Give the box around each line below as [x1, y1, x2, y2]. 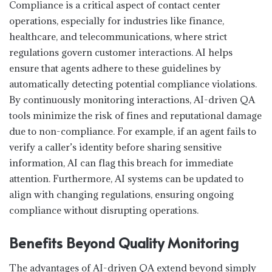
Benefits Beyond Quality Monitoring [9, 233, 239, 253]
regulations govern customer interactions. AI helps [9, 46, 233, 59]
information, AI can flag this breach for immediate [9, 157, 233, 169]
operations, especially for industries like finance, [9, 15, 224, 27]
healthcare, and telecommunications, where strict [9, 30, 227, 43]
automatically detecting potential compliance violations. [9, 78, 257, 90]
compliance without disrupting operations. [9, 204, 199, 217]
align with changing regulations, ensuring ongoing [9, 188, 234, 201]
